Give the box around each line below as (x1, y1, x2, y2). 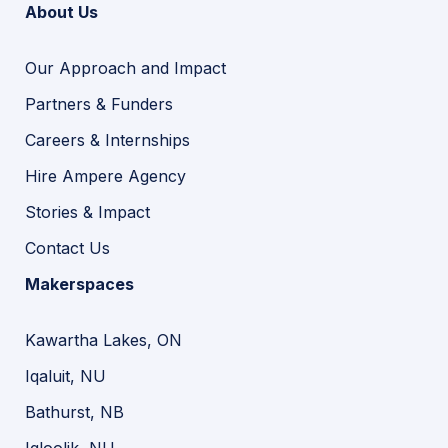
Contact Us (25, 237, 110, 258)
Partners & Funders (25, 93, 173, 114)
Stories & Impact (25, 201, 150, 222)
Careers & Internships (25, 129, 190, 150)
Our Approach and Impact (25, 57, 226, 78)
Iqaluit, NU (25, 365, 106, 386)
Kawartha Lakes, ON (25, 329, 182, 350)
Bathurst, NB (25, 401, 124, 422)
